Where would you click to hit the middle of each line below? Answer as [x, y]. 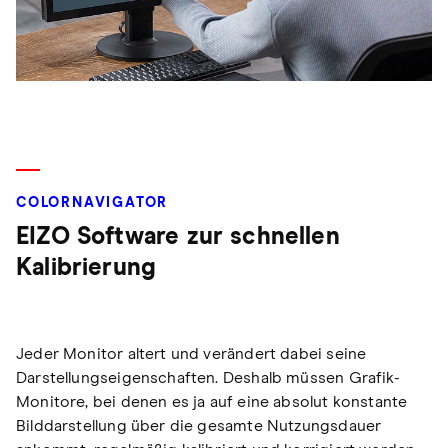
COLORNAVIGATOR [92, 203]
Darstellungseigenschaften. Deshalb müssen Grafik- [208, 378]
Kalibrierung [86, 268]
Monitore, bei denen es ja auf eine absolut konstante [212, 402]
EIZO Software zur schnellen [178, 237]
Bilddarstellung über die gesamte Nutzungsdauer [199, 426]
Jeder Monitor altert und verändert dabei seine [191, 354]
